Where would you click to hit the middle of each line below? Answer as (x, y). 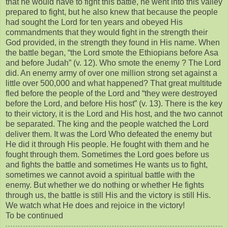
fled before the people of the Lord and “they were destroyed (111, 93)
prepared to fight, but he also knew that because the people (112, 12)
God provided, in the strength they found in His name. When (113, 42)
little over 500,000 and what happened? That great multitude (114, 83)
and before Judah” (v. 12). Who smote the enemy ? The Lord (113, 63)
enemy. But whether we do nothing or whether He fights (105, 185)
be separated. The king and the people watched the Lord (107, 124)
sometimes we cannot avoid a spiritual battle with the (100, 175)
